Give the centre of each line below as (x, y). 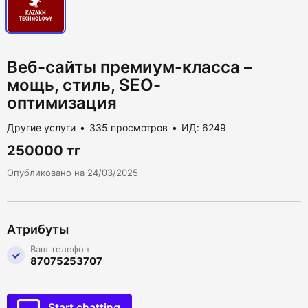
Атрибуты (38, 230)
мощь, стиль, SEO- (84, 85)
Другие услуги (41, 128)
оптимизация (62, 103)
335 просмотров (129, 128)
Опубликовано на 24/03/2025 (73, 173)
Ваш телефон (60, 249)
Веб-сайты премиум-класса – (130, 67)
